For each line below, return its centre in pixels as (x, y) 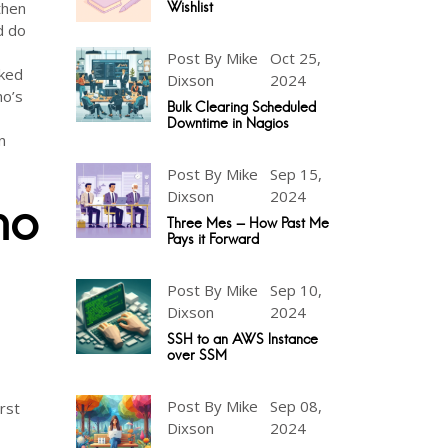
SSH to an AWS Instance (242, 339)
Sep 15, (295, 174)
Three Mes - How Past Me (248, 223)
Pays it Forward (213, 239)
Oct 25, (296, 58)
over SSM (197, 355)
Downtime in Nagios (228, 123)
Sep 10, (295, 290)
